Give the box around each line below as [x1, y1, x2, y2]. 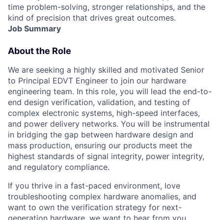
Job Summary [8, 23, 61, 33]
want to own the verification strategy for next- [8, 202, 182, 212]
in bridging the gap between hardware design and [8, 129, 193, 139]
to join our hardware [108, 75, 186, 85]
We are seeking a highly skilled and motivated [8, 64, 181, 75]
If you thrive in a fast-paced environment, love [8, 180, 180, 191]
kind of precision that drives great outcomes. [8, 12, 176, 23]
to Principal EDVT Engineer [8, 75, 108, 85]
